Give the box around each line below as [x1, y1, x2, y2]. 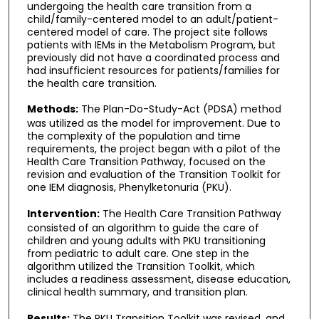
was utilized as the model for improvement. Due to [26, 116, 281, 131]
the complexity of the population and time [26, 129, 241, 144]
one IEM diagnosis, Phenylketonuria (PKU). [26, 180, 231, 195]
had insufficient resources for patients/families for [26, 63, 280, 78]
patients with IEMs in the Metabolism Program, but [26, 37, 276, 52]
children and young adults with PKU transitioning [26, 234, 266, 249]
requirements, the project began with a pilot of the [26, 142, 281, 157]
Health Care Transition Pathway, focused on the [26, 155, 266, 169]
